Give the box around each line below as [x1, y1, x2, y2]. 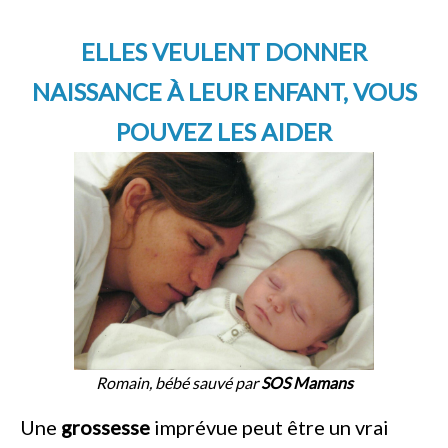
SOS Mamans [260, 372, 353, 392]
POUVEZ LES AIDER [116, 117, 332, 146]
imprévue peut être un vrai [150, 414, 389, 439]
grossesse [61, 414, 150, 439]
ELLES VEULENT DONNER [81, 37, 367, 66]
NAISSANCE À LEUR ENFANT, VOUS [31, 77, 417, 106]
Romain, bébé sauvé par [95, 372, 261, 392]
